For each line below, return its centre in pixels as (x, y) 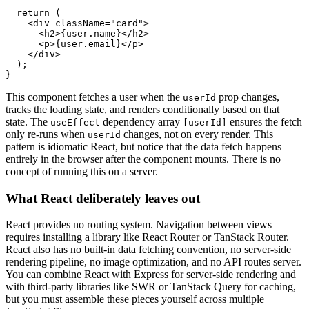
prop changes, (248, 97)
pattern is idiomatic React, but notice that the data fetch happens (143, 147)
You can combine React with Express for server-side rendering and (151, 275)
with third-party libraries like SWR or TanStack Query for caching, (151, 287)
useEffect (75, 123)
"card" (127, 23)
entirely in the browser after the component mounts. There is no (143, 159)
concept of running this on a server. (82, 172)
